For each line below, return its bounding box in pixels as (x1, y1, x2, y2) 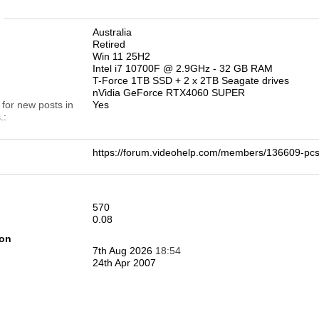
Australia (93, 26, 132, 38)
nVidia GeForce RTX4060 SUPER (93, 87, 245, 98)
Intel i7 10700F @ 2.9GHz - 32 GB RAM (93, 63, 273, 74)
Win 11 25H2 (93, 51, 150, 62)
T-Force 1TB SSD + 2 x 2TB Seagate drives (93, 75, 289, 86)
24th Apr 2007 (93, 257, 156, 268)
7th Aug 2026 (93, 245, 155, 256)
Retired (93, 38, 125, 50)
